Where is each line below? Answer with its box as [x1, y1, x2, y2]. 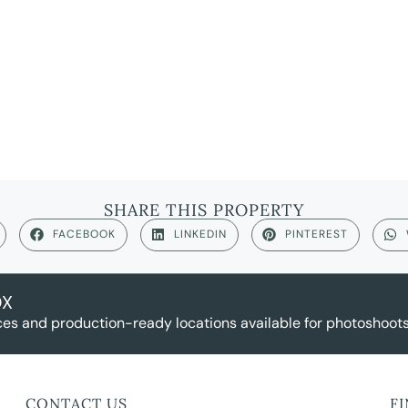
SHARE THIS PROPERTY [104, 199, 304, 220]
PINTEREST [285, 227, 348, 242]
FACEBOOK [53, 227, 116, 242]
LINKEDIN [174, 227, 227, 242]
